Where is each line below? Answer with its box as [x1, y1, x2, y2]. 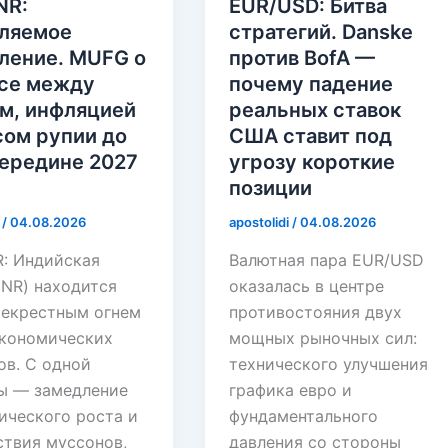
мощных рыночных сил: [229, 328, 418, 349]
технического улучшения [229, 354, 429, 375]
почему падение [229, 72, 394, 97]
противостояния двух [229, 302, 403, 323]
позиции [229, 176, 313, 201]
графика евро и [229, 380, 353, 401]
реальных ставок [229, 98, 402, 123]
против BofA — [229, 46, 376, 71]
